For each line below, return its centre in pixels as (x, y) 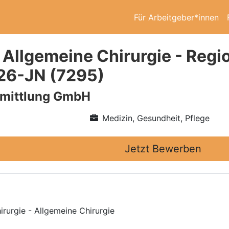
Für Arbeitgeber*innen (176, 17)
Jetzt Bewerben (163, 149)
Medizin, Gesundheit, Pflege (156, 118)
